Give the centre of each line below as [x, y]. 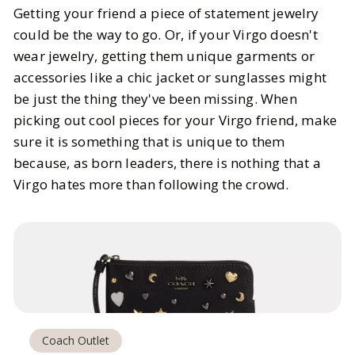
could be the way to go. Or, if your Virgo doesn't [166, 35]
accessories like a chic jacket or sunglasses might [170, 78]
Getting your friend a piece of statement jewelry [166, 13]
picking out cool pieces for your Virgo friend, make [176, 120]
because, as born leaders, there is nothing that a [167, 163]
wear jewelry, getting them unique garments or [164, 56]
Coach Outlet [76, 340]
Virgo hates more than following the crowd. [151, 185]
